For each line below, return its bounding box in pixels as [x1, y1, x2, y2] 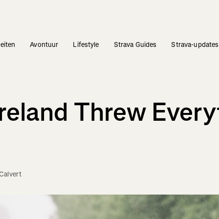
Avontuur [30, 40, 59, 50]
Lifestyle [73, 40, 99, 50]
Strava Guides [113, 40, 157, 50]
